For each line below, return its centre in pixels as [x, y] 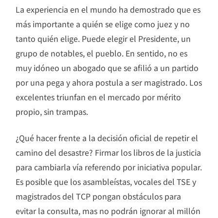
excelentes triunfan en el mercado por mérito [98, 97]
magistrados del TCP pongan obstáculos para [98, 196]
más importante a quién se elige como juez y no [103, 24]
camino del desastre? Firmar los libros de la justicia [108, 153]
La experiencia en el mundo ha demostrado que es [108, 9]
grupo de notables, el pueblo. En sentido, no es [101, 53]
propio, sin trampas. [52, 112]
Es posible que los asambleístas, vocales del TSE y [106, 182]
